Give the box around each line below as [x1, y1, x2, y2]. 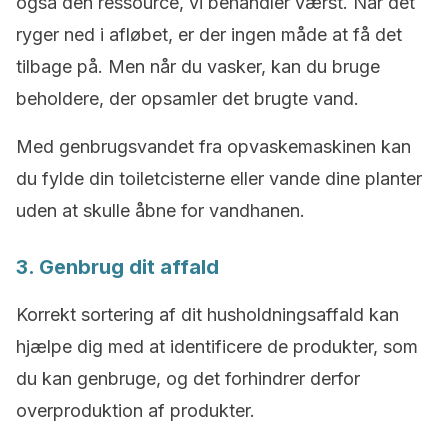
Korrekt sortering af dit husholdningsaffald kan [16, 304, 399, 325]
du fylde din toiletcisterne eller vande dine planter [16, 168, 422, 189]
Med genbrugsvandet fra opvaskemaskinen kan [16, 136, 411, 157]
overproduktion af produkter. [16, 400, 255, 421]
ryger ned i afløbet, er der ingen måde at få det [16, 24, 402, 45]
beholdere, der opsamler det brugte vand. [16, 88, 359, 109]
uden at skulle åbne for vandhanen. [16, 200, 305, 221]
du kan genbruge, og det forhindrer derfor [16, 368, 360, 389]
